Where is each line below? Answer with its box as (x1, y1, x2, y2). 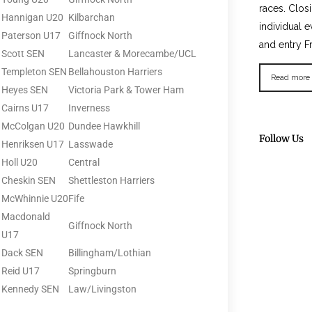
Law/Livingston (68, 283, 136, 295)
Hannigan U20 (1, 11, 63, 23)
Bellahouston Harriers (68, 65, 162, 77)
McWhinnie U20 (1, 192, 68, 204)
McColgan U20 (1, 120, 65, 132)
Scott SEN (1, 47, 45, 59)
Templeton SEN (1, 65, 67, 77)
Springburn (68, 265, 116, 276)
